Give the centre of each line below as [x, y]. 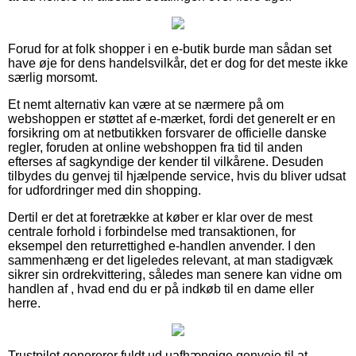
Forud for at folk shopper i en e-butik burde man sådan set [170, 49]
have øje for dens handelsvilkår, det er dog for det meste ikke [178, 64]
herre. [24, 304]
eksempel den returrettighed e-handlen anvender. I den [162, 246]
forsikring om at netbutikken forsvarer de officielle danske [167, 133]
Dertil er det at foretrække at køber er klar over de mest [160, 218]
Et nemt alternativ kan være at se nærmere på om [146, 105]
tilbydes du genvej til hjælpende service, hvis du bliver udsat [177, 176]
